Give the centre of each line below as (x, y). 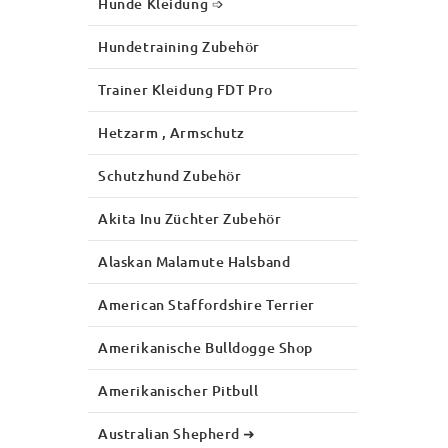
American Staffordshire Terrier (207, 304)
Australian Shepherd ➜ (177, 433)
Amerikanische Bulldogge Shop (205, 347)
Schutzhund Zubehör (170, 175)
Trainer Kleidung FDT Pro (185, 89)
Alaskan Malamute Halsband (194, 261)
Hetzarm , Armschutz (171, 132)
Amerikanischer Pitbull (178, 390)
